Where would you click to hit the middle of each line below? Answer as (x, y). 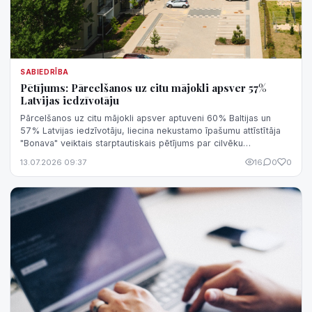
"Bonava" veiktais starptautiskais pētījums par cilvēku (132, 143)
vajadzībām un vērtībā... (70, 155)
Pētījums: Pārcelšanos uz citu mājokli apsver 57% (143, 87)
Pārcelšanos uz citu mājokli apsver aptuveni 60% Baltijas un (146, 118)
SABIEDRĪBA (45, 71)
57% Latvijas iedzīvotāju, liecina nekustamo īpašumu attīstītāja (150, 130)
